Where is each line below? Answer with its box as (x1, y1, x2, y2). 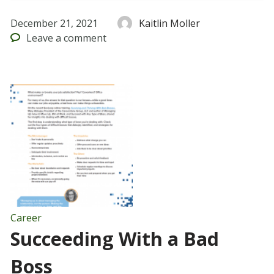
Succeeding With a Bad (10, 226, 219, 252)
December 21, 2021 (10, 17, 98, 31)
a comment (53, 31, 107, 45)
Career (10, 211, 42, 225)
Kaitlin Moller (139, 17, 201, 31)
